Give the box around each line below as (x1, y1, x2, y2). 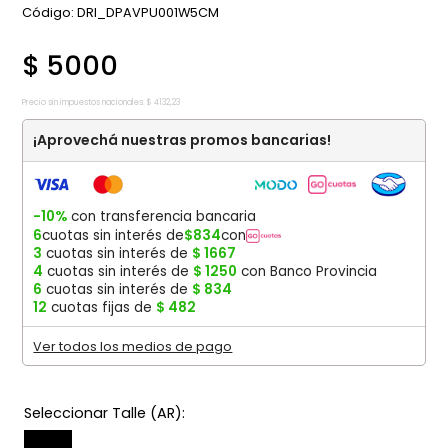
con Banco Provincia (237, 262, 378, 282)
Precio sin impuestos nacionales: (22, 97, 146, 109)
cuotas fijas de (47, 298, 157, 318)
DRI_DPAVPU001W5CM (77, 4, 220, 22)
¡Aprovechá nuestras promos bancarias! (33, 130, 332, 151)
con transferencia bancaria (67, 207, 257, 227)
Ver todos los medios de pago (33, 338, 233, 356)
